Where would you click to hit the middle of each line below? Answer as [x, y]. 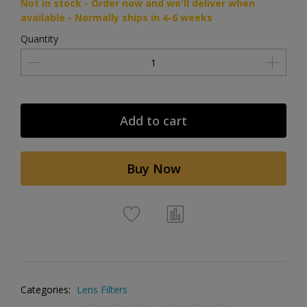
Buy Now [153, 169]
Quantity [39, 39]
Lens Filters [102, 290]
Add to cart [153, 121]
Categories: [46, 290]
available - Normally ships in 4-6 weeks [116, 17]
